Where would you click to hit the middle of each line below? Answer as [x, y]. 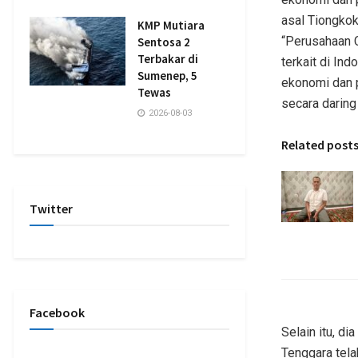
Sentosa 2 [164, 42]
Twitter [51, 208]
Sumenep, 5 [167, 75]
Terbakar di [168, 58]
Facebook [57, 312]
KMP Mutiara [171, 25]
